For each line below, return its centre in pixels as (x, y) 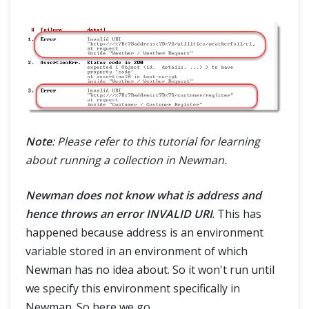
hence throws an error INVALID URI (119, 214)
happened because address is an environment (144, 233)
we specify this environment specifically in (133, 289)
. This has (237, 214)
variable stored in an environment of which (137, 251)
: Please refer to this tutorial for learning (156, 142)
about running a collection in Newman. (126, 160)
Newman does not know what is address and (143, 196)
